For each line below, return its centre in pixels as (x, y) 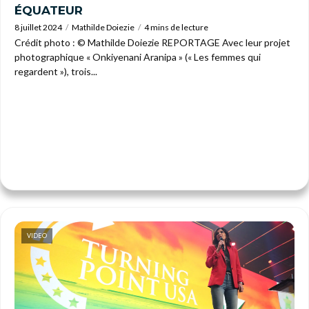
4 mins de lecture (176, 27)
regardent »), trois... (56, 71)
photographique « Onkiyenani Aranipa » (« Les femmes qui (138, 57)
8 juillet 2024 (38, 27)
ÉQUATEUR (49, 10)
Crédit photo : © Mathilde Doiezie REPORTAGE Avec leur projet (152, 42)
